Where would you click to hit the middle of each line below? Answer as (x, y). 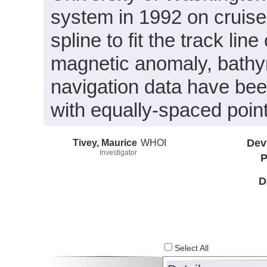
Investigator (118, 152)
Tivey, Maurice (105, 142)
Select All (191, 249)
